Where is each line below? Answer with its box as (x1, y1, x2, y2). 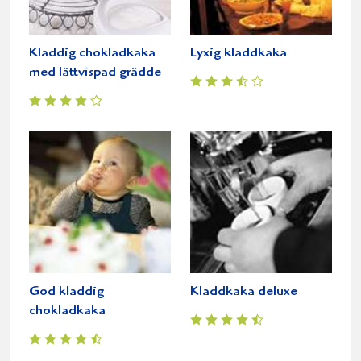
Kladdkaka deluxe (190, 285, 297, 300)
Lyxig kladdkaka (190, 47, 287, 61)
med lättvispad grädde (29, 66, 161, 81)
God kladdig (29, 285, 104, 300)
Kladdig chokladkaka (29, 47, 156, 61)
